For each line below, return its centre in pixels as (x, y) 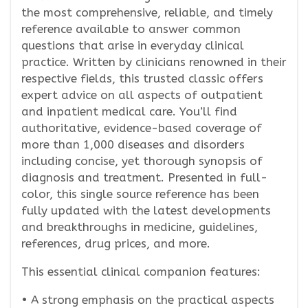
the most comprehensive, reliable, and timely (147, 12)
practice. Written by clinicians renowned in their (154, 62)
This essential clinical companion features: (141, 272)
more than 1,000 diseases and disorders (133, 144)
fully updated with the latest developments (146, 210)
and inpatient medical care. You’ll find (129, 111)
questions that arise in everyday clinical (133, 45)
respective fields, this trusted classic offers (142, 78)
